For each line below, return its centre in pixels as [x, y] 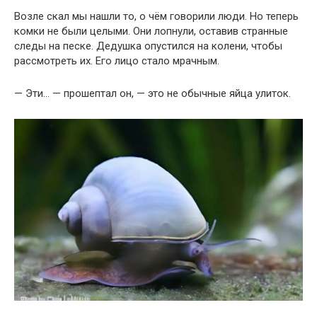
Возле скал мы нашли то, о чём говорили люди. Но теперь [156, 17]
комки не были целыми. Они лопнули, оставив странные [151, 31]
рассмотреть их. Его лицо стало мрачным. [117, 61]
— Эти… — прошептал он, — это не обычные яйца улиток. [152, 94]
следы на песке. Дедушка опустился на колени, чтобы [148, 46]
